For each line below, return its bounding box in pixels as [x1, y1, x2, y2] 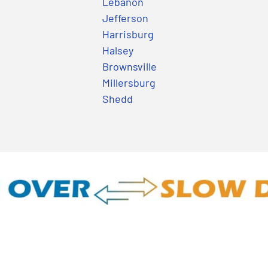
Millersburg [102, 75, 156, 89]
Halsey [102, 43, 133, 57]
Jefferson [102, 11, 148, 25]
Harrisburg [102, 27, 154, 41]
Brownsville [102, 59, 157, 73]
